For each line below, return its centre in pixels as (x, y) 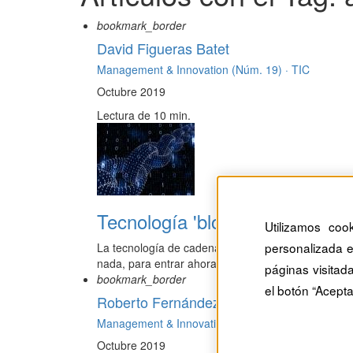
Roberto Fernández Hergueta (190, 302)
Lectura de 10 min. (144, 115)
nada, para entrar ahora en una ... (182, 264)
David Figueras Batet (163, 48)
